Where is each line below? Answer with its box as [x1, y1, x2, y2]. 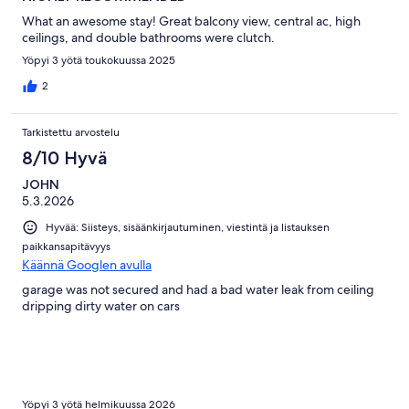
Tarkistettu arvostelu [22, 125, 120, 141]
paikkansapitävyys [22, 239, 110, 255]
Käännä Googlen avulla [22, 257, 152, 274]
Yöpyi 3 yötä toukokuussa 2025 [22, 53, 175, 68]
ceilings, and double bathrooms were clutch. [22, 29, 275, 47]
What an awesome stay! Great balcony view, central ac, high [22, 13, 361, 30]
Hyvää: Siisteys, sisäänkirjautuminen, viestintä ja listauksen [46, 220, 330, 236]
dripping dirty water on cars [22, 298, 180, 315]
